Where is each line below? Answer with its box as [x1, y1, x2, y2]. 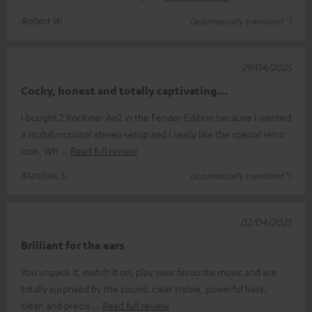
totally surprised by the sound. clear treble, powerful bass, [21, 281, 267, 295]
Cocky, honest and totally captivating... [21, 83, 228, 97]
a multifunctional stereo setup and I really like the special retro [21, 127, 285, 140]
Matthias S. [21, 168, 68, 181]
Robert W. [21, 13, 63, 26]
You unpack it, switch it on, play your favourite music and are [21, 265, 276, 278]
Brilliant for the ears [21, 237, 125, 252]
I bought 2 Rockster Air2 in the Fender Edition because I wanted [21, 110, 291, 123]
